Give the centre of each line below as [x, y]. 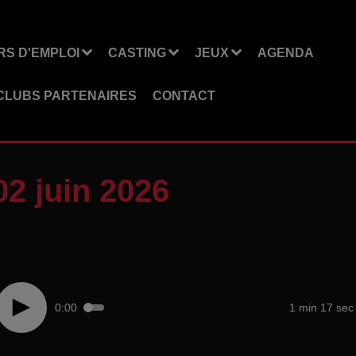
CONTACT [184, 95]
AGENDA [285, 52]
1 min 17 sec [321, 307]
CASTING [137, 52]
